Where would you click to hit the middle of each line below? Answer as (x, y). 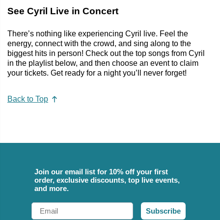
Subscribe (163, 211)
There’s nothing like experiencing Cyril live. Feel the (98, 33)
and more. (52, 189)
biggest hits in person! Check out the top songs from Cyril (106, 53)
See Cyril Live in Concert (63, 11)
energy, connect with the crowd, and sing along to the (99, 43)
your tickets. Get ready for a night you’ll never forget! (97, 73)
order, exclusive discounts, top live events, (107, 180)
